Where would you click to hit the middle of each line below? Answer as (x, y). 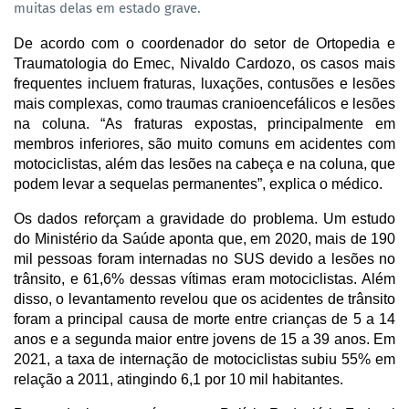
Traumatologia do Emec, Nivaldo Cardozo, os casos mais (204, 63)
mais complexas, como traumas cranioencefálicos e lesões (204, 103)
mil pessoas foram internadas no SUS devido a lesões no (204, 258)
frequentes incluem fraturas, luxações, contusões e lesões (204, 83)
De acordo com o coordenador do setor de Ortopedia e (204, 43)
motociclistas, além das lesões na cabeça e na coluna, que (204, 163)
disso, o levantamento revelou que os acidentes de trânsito (204, 299)
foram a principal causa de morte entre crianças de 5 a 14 (204, 319)
